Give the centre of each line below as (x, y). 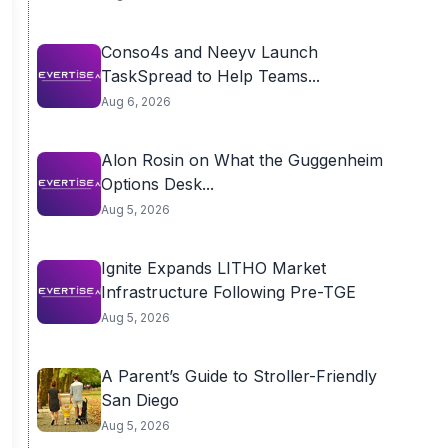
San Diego (139, 400)
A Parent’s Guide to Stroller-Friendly (238, 376)
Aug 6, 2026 (135, 101)
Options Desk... (157, 184)
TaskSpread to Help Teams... (210, 76)
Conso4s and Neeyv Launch (209, 52)
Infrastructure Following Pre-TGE (228, 292)
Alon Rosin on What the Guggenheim (241, 160)
